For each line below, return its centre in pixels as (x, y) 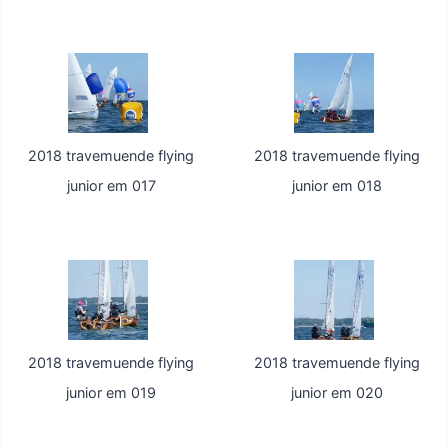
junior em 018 (336, 186)
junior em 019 (111, 393)
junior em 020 (336, 393)
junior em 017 (111, 186)
